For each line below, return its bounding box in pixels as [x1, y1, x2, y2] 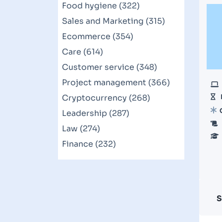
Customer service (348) [62, 62, 157, 72]
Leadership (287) [62, 108, 129, 118]
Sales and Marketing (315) [62, 16, 165, 26]
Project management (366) [62, 77, 170, 88]
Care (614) [62, 47, 103, 57]
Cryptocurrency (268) [62, 93, 150, 103]
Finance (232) [62, 139, 116, 149]
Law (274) [62, 123, 100, 134]
